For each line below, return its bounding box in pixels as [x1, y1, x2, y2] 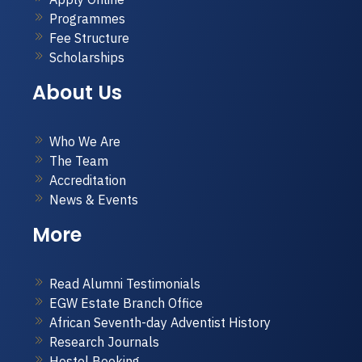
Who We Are [49, 133, 120, 149]
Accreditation [49, 172, 126, 188]
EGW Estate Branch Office [49, 295, 203, 311]
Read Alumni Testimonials [49, 276, 200, 292]
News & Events [49, 192, 138, 208]
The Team [49, 153, 108, 169]
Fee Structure [49, 30, 129, 46]
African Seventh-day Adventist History [49, 314, 271, 330]
